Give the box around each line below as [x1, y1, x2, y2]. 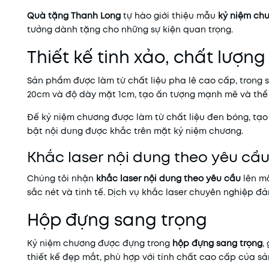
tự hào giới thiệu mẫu [121, 10, 218, 22]
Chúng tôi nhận [27, 172, 96, 184]
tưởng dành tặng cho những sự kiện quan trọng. [27, 23, 233, 35]
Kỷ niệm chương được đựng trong [27, 237, 172, 249]
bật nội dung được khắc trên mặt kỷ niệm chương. [27, 125, 243, 137]
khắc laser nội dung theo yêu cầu [96, 172, 241, 184]
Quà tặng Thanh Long [27, 10, 121, 22]
